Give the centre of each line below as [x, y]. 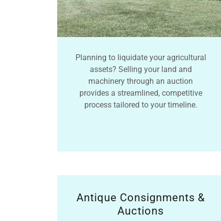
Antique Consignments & [141, 197]
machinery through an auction [141, 81]
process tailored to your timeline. [141, 105]
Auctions [141, 211]
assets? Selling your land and [141, 70]
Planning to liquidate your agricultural [141, 58]
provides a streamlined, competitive [141, 93]
